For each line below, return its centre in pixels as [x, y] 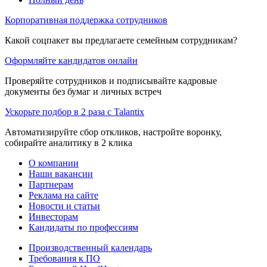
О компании [54, 163]
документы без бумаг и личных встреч [83, 91]
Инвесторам [53, 216]
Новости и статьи [64, 206]
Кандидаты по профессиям [83, 227]
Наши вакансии [61, 173]
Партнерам [51, 184]
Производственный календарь [90, 247]
